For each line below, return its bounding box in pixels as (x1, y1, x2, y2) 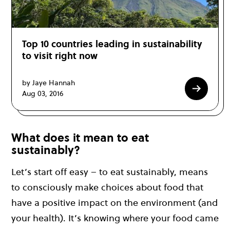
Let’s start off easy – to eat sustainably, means (11, 165, 208, 179)
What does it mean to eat (11, 129, 149, 145)
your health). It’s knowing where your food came (11, 212, 219, 225)
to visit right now (22, 49, 98, 62)
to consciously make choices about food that (11, 181, 203, 194)
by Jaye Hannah (22, 78, 75, 88)
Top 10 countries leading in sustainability (22, 37, 202, 50)
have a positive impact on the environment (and (11, 196, 218, 209)
